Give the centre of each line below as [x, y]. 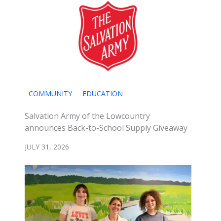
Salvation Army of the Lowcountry [87, 116]
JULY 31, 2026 [47, 147]
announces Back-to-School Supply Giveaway [106, 128]
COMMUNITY [50, 93]
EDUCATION [103, 93]
